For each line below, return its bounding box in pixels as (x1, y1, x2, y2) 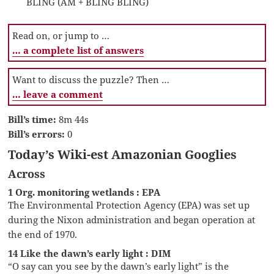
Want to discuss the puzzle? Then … (12, 73, 170, 86)
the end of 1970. (8, 228, 78, 241)
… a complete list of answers (12, 44, 144, 57)
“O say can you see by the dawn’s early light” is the (8, 260, 229, 273)
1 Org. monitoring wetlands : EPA (8, 186, 161, 199)
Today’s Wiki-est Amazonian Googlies (8, 146, 237, 163)
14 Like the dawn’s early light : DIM (8, 247, 171, 260)
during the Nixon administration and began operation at (8, 213, 256, 226)
